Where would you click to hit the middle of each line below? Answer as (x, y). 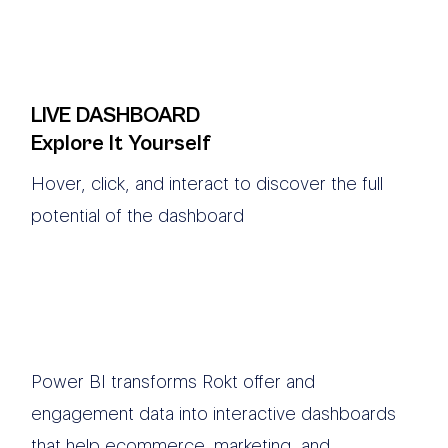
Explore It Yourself (121, 143)
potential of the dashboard (138, 215)
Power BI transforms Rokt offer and (173, 382)
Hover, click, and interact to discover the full (207, 183)
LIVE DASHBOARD (116, 115)
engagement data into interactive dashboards (214, 414)
